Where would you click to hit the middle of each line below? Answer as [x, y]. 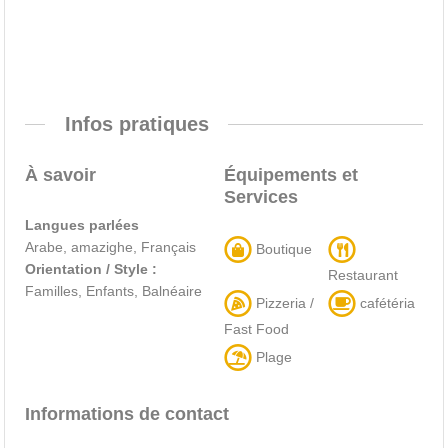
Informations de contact [127, 413]
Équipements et [291, 175]
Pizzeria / [283, 302]
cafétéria [386, 302]
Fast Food [256, 328]
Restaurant [363, 274]
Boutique [282, 248]
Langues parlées [82, 224]
